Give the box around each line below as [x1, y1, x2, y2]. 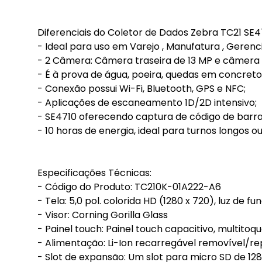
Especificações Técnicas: [37, 166, 151, 180]
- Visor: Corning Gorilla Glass [37, 208, 168, 222]
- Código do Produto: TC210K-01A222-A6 [37, 180, 221, 194]
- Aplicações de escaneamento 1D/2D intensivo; [37, 96, 257, 109]
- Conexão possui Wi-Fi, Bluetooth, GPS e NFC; [37, 82, 246, 95]
